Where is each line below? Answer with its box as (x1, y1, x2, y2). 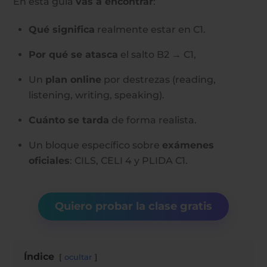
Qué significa (29, 23, 95, 35)
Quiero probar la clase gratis (55, 199, 212, 213)
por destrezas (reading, (101, 73, 216, 85)
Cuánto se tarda (29, 114, 109, 126)
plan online (45, 73, 101, 85)
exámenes (162, 139, 214, 151)
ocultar (64, 252, 92, 262)
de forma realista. (109, 114, 197, 126)
